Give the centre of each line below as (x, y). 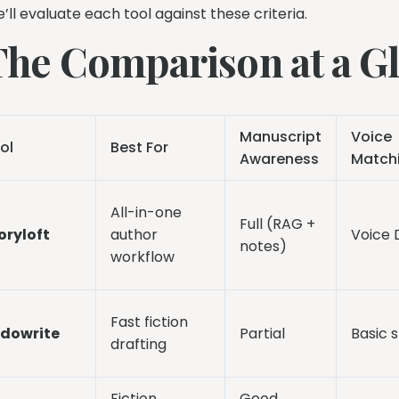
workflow (142, 257)
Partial (262, 334)
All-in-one (146, 213)
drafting (138, 345)
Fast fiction (149, 322)
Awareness (279, 159)
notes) (263, 247)
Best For (139, 148)
